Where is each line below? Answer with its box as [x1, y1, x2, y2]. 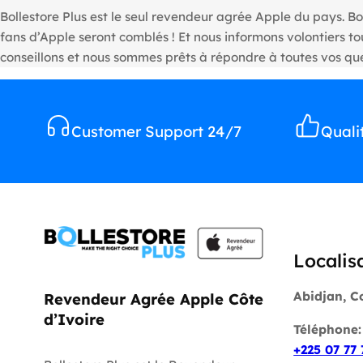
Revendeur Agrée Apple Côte [43, 289, 263, 310]
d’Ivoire [43, 310, 105, 330]
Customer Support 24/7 [71, 121, 242, 141]
